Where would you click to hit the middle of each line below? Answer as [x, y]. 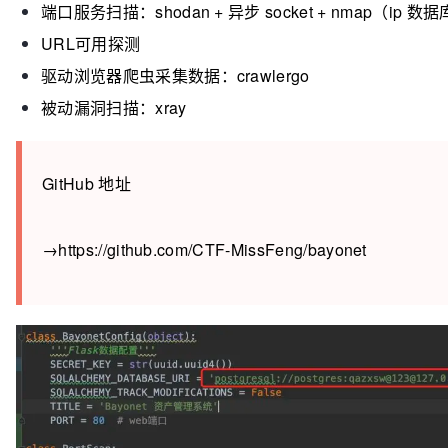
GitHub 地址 [86, 184]
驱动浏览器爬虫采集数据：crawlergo [175, 76]
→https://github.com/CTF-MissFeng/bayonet [204, 250]
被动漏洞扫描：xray [114, 108]
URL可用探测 [91, 44]
